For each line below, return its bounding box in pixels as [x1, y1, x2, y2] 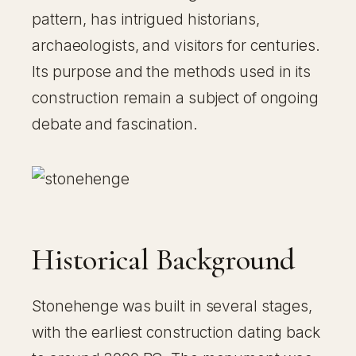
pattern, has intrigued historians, [32, 10, 260, 29]
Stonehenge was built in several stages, [32, 297, 313, 316]
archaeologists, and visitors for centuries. [32, 37, 320, 56]
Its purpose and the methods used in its [32, 63, 311, 82]
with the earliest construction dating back [32, 323, 320, 342]
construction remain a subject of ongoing [32, 89, 319, 108]
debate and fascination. [32, 115, 198, 134]
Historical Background [32, 242, 296, 279]
